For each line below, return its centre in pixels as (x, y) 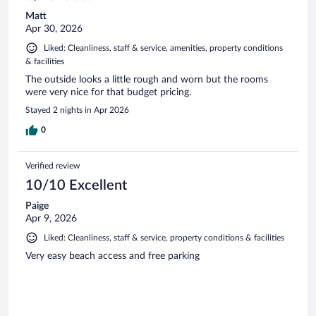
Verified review (53, 166)
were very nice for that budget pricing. (108, 93)
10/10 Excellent (76, 186)
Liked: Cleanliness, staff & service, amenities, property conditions (163, 48)
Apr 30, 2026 (54, 29)
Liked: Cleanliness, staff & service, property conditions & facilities (164, 238)
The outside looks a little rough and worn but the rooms (147, 80)
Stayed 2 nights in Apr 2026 (77, 110)
